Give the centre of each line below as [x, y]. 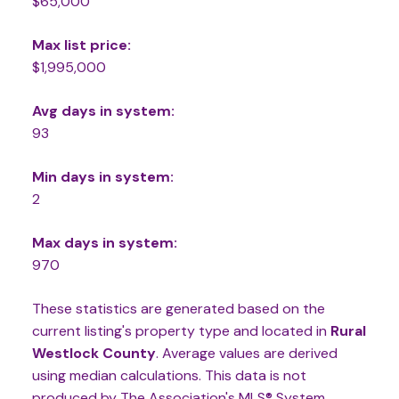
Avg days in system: [103, 110]
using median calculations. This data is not [169, 375]
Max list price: [81, 45]
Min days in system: [102, 176]
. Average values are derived [246, 353]
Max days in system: [104, 242]
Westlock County [94, 353]
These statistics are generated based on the [178, 308]
